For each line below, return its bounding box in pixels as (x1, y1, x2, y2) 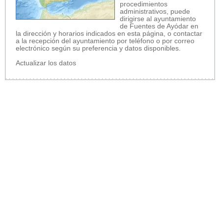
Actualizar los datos (16, 59, 76, 67)
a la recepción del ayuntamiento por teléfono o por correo (16, 37, 194, 45)
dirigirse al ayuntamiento (120, 15, 196, 23)
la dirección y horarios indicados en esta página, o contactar (16, 29, 202, 37)
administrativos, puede (120, 7, 190, 15)
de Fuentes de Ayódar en (120, 22, 198, 30)
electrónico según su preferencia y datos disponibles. (16, 44, 181, 52)
